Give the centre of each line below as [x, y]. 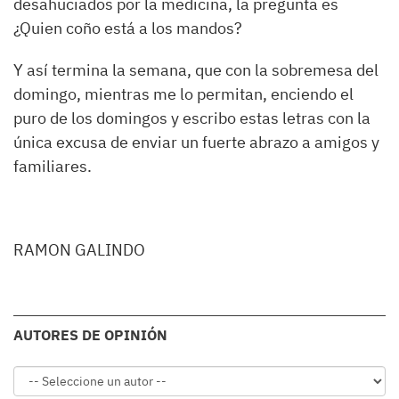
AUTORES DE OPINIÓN [90, 335]
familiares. [53, 166]
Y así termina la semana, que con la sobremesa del [196, 70]
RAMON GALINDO [79, 250]
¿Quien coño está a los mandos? [128, 28]
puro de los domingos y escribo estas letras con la [192, 118]
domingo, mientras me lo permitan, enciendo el [183, 94]
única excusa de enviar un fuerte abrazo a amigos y [196, 142]
